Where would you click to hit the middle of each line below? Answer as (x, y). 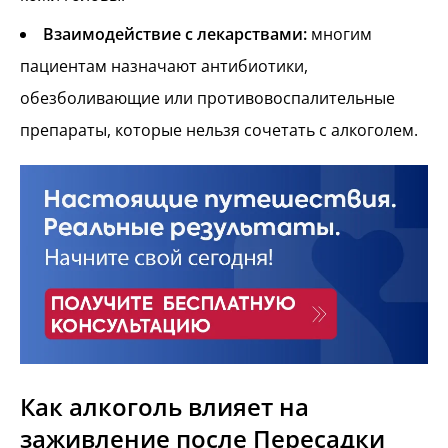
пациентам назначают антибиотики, (164, 65)
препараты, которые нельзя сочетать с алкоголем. (219, 129)
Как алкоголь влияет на (164, 407)
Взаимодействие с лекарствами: (175, 33)
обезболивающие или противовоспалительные (207, 97)
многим (339, 33)
